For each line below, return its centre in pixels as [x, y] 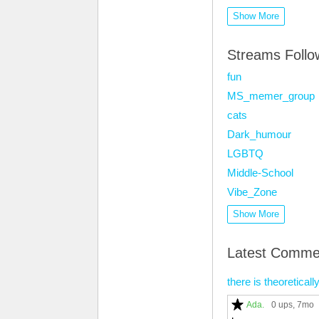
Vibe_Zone [252, 192]
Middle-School [260, 173]
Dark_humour [259, 134]
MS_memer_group [271, 96]
